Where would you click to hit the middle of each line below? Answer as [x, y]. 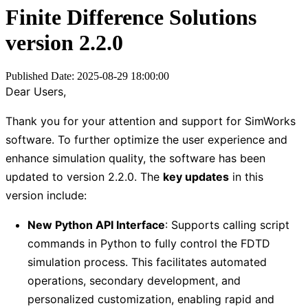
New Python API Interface [96, 225]
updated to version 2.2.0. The [84, 177]
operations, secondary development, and [134, 281]
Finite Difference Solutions [131, 17]
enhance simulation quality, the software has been [135, 158]
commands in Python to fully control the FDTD [149, 244]
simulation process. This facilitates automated [147, 262]
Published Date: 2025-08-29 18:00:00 [87, 76]
